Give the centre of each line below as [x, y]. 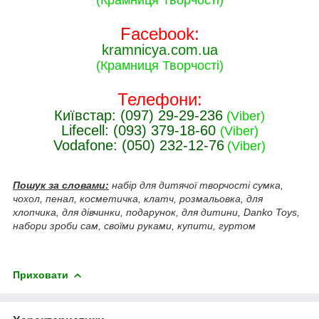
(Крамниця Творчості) [159, 65]
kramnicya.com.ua [159, 49]
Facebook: [159, 33]
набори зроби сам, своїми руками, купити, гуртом [134, 225]
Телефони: [159, 99]
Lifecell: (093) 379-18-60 [140, 130]
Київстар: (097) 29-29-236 [138, 115]
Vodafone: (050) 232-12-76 [139, 145]
